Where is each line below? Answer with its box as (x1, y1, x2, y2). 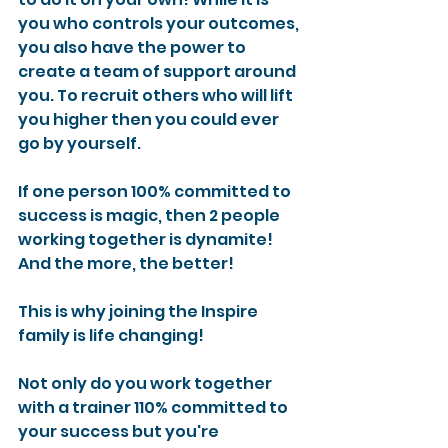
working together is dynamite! (18, 228, 276, 252)
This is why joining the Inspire (18, 300, 261, 324)
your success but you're (18, 420, 222, 444)
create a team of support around (18, 60, 299, 84)
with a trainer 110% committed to (18, 396, 291, 420)
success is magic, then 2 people (18, 204, 283, 228)
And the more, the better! (18, 252, 234, 276)
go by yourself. (18, 132, 141, 156)
